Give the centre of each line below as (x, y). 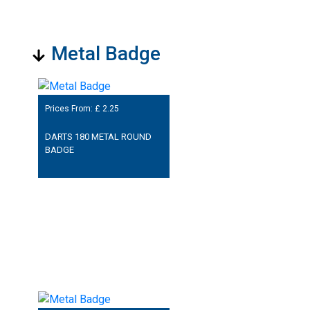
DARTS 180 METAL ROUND (98, 136)
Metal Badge (106, 54)
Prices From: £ (73, 109)
